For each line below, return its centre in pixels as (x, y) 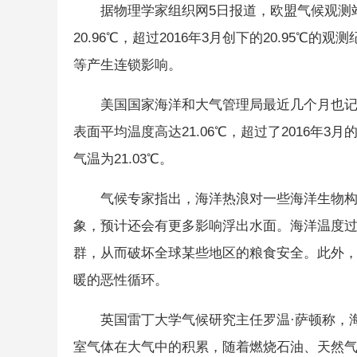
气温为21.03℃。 (123, 159)
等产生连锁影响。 (127, 65)
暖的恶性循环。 (121, 280)
